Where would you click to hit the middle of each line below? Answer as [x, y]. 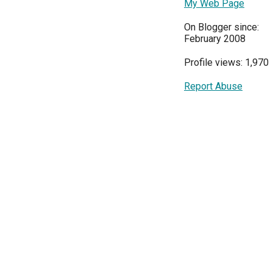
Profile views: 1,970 [226, 62]
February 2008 [215, 39]
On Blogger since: [222, 27]
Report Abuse [213, 86]
